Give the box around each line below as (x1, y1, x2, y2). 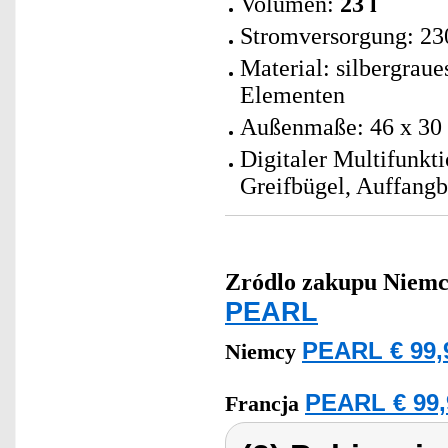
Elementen (240, 82, 345, 108)
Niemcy (225, 340, 302, 364)
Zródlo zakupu (225, 269, 377, 295)
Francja (225, 392, 305, 416)
